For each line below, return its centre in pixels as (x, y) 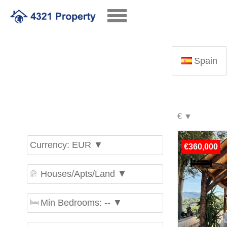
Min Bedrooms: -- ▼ (81, 203)
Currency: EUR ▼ (66, 145)
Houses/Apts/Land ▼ (83, 174)
